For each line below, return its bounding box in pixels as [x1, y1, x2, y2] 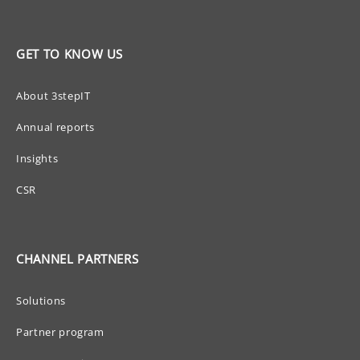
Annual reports [16, 119, 96, 134]
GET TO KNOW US [16, 45, 124, 62]
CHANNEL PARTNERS [16, 250, 139, 267]
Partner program [16, 324, 104, 339]
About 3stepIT [16, 88, 91, 103]
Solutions [16, 292, 66, 308]
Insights [16, 150, 59, 166]
